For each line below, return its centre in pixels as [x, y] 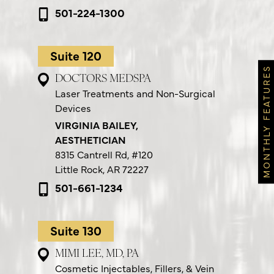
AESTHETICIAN [90, 139]
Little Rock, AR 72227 [102, 168]
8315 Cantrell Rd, [93, 154]
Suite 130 [76, 230]
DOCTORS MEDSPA [103, 79]
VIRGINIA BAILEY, [96, 124]
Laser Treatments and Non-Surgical [135, 93]
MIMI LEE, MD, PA [97, 254]
